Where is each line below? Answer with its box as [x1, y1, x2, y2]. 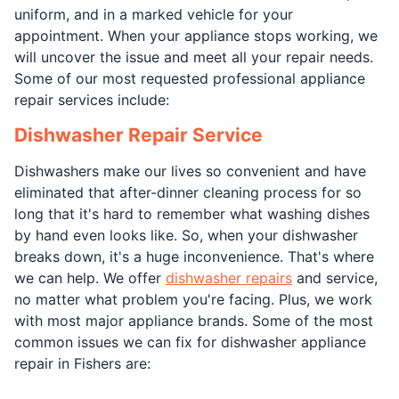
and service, [292, 268, 378, 287]
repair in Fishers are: [14, 354, 151, 372]
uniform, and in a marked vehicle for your [14, 4, 293, 23]
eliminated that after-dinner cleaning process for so [14, 183, 362, 201]
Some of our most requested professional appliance [14, 69, 365, 87]
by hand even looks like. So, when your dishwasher [14, 225, 358, 244]
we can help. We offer [14, 268, 166, 287]
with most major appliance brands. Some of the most [14, 311, 373, 330]
